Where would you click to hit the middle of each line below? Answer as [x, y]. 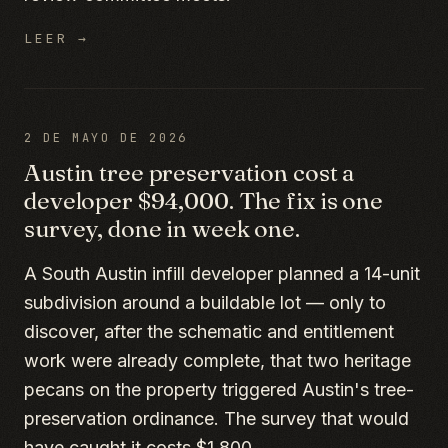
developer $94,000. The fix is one [204, 200]
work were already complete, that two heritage [217, 360]
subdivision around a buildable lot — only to [205, 302]
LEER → [57, 38]
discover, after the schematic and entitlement [209, 331]
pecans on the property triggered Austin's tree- [219, 389]
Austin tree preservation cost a [189, 172]
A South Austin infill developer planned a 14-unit [222, 273]
